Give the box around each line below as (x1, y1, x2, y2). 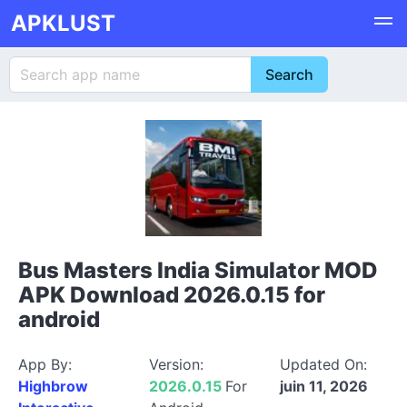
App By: (18, 355, 72, 373)
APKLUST (11, 10, 115, 36)
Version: (149, 355, 203, 373)
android (18, 306, 100, 333)
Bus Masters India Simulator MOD (18, 257, 378, 283)
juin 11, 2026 (280, 377, 368, 395)
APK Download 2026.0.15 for (18, 282, 325, 308)
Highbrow (18, 377, 88, 395)
